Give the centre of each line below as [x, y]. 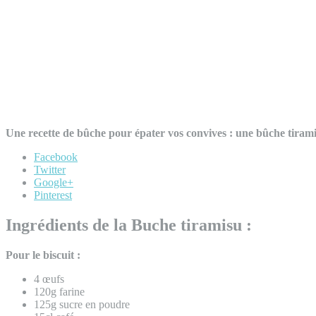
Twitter [50, 169]
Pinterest [53, 195]
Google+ [54, 182]
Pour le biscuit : [43, 255]
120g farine [59, 291]
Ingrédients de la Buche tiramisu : [129, 225]
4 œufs [49, 279]
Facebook [56, 157]
